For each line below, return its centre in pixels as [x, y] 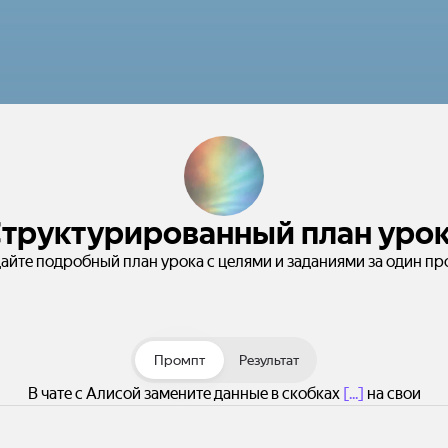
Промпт [179, 360]
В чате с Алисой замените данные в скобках [185, 393]
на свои [392, 393]
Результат [268, 360]
